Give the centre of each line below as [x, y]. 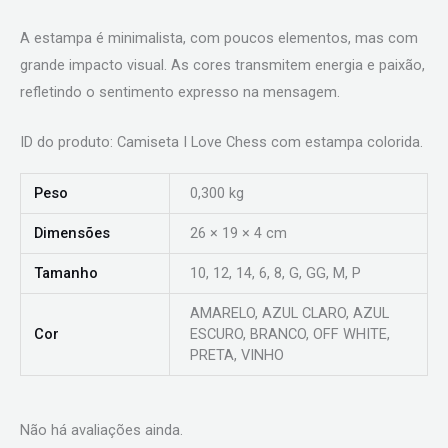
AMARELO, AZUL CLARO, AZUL [289, 313]
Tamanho [66, 273]
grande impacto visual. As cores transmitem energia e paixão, [222, 64]
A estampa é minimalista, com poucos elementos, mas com [219, 37]
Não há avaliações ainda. [101, 430]
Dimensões [72, 233]
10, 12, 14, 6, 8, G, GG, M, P [275, 273]
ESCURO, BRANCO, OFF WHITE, [289, 334]
